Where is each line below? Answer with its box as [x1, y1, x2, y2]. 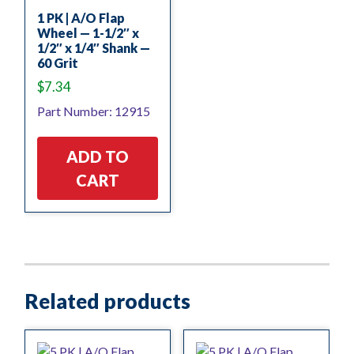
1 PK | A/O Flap [37, 9, 125, 25]
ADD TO [66, 146, 130, 166]
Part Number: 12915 [37, 103, 150, 119]
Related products [24, 288, 190, 314]
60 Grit [37, 55, 78, 70]
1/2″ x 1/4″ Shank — [37, 40, 150, 55]
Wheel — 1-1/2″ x [37, 24, 139, 40]
